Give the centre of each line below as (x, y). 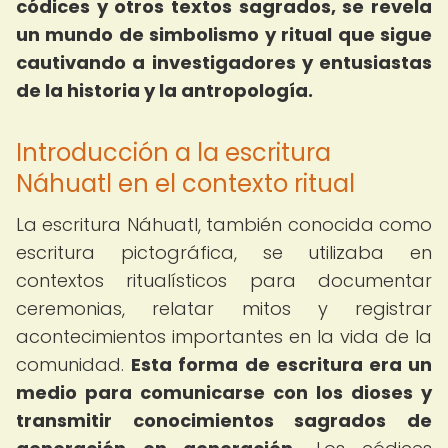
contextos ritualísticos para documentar (224, 280)
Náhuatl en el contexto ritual (185, 183)
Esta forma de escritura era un (282, 364)
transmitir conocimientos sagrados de (224, 420)
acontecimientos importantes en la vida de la (224, 336)
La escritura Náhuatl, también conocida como (224, 224)
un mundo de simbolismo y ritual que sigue (224, 34)
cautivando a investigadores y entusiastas (224, 62)
